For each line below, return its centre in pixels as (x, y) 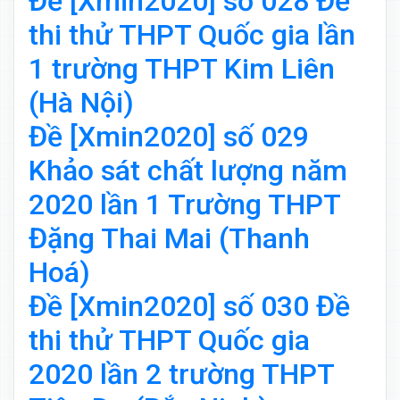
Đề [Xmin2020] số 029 (169, 137)
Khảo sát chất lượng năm (188, 171)
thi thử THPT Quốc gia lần (192, 35)
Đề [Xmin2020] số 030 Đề (189, 307)
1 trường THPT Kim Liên (182, 69)
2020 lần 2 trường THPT (181, 375)
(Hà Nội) (81, 103)
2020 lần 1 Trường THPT (184, 205)
